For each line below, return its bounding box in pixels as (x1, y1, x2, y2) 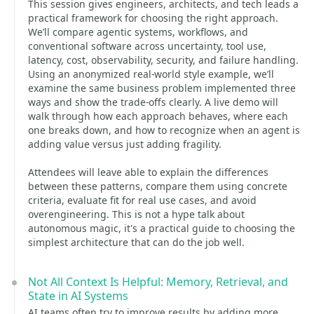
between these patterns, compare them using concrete (28, 179, 287, 193)
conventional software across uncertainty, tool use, (28, 39, 266, 53)
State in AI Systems (28, 288, 128, 303)
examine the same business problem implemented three (28, 81, 296, 95)
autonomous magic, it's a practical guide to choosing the (28, 221, 295, 235)
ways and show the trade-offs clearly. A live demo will (28, 95, 278, 109)
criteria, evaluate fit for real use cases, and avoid (28, 193, 257, 207)
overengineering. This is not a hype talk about (28, 207, 245, 221)
